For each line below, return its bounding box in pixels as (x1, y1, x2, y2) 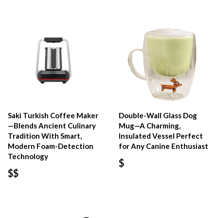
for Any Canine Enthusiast (119, 142, 209, 151)
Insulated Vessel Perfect (119, 131, 203, 141)
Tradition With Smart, (8, 131, 82, 141)
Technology (8, 152, 48, 161)
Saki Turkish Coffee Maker (8, 111, 98, 120)
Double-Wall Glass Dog (119, 111, 198, 120)
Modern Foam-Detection (8, 142, 93, 151)
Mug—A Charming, (119, 121, 181, 130)
